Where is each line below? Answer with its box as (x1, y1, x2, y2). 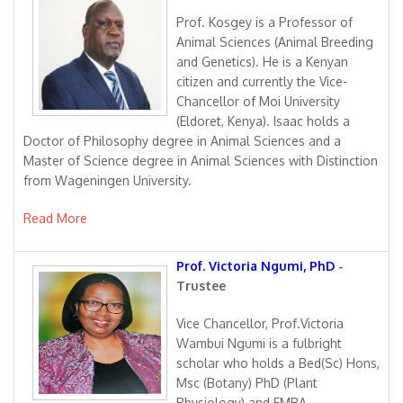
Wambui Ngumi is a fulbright (176, 336, 342, 351)
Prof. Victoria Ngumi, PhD (176, 258, 338, 273)
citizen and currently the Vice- (176, 74, 347, 89)
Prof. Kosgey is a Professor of (176, 14, 353, 30)
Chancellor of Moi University (176, 94, 340, 109)
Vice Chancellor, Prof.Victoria (176, 316, 344, 331)
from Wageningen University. (23, 173, 192, 188)
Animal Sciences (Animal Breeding (176, 34, 373, 49)
